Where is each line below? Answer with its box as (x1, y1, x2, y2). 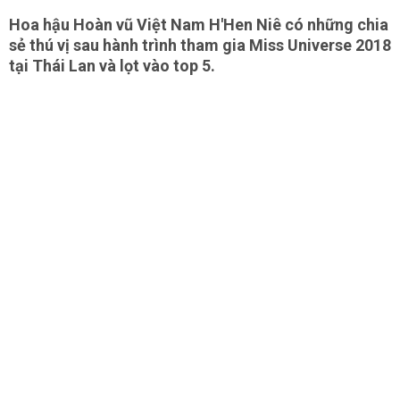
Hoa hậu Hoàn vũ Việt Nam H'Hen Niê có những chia (9, 15, 388, 34)
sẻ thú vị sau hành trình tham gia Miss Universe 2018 (9, 36, 391, 54)
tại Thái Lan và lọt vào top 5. (9, 56, 219, 75)
